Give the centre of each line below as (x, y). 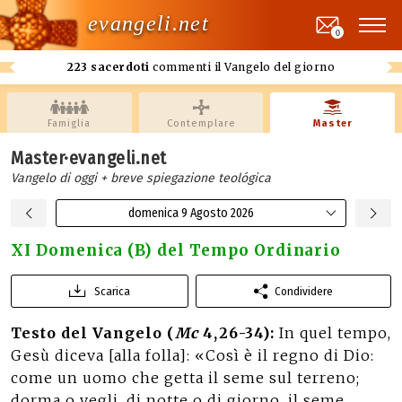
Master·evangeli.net (89, 158)
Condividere (304, 291)
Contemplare (201, 123)
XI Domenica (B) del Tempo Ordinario (176, 250)
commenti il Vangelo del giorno (242, 67)
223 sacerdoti (109, 67)
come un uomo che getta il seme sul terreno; (185, 378)
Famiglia (70, 123)
